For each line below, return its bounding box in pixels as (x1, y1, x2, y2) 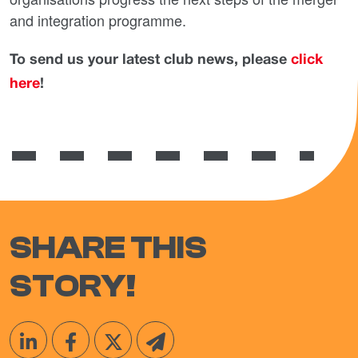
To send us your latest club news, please (10, 54, 291, 67)
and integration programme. (10, 10, 186, 30)
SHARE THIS (10, 229, 207, 266)
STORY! (10, 268, 137, 304)
